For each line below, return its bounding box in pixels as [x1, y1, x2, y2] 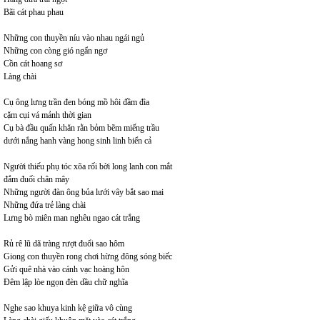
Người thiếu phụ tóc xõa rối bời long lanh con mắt [4, 161, 172, 171]
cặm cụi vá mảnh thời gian [4, 109, 91, 120]
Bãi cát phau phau [4, 6, 64, 17]
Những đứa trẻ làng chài [4, 199, 86, 210]
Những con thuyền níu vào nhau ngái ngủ [4, 32, 144, 43]
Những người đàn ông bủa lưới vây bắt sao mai [4, 186, 164, 197]
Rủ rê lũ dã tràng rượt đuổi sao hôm [4, 238, 124, 249]
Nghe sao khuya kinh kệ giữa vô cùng [4, 302, 132, 313]
